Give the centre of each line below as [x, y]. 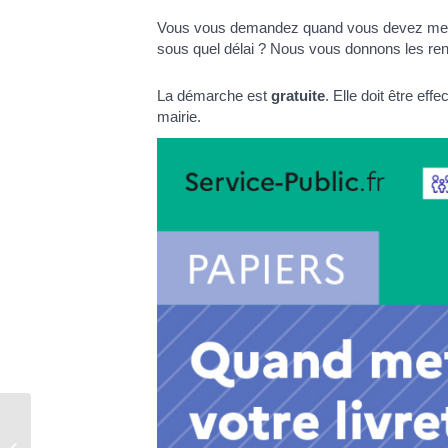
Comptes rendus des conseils [125, 437]
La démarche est [214, 96]
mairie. [181, 117]
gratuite [298, 96]
